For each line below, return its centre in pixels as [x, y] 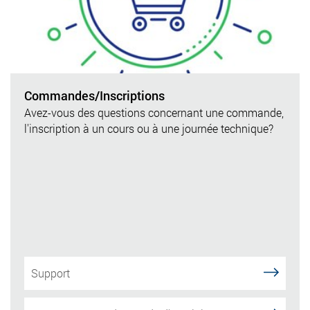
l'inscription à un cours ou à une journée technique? [149, 129]
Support [51, 273]
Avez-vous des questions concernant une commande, [154, 113]
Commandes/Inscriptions [94, 96]
